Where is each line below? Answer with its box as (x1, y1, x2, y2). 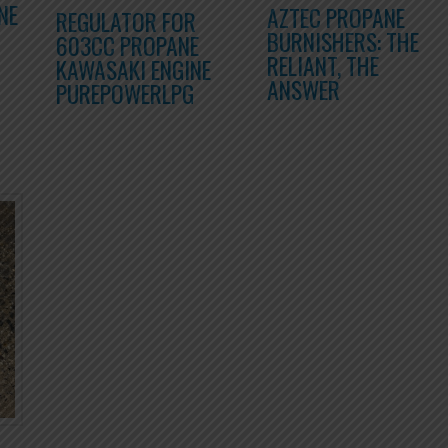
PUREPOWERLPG (55, 75, 194, 111)
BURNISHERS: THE (267, 23, 420, 59)
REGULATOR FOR (55, 3, 196, 39)
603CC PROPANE (55, 27, 199, 63)
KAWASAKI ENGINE (55, 51, 211, 87)
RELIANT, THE (267, 47, 380, 83)
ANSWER (267, 71, 341, 107)
